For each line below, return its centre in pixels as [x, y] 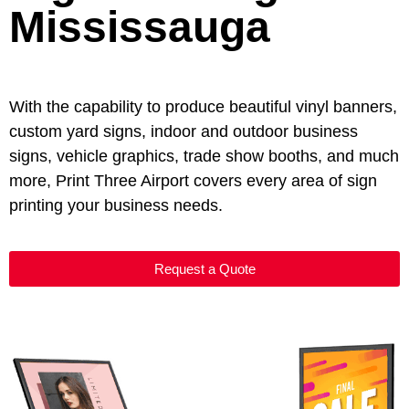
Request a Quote [204, 269]
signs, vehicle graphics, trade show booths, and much [204, 156]
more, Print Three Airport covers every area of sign [193, 181]
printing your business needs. [121, 205]
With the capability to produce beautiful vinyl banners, [203, 107]
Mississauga [140, 27]
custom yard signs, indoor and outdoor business [184, 131]
